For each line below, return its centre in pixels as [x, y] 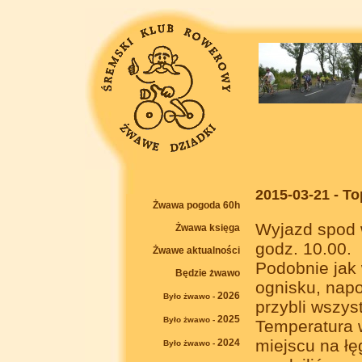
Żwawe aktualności [196, 250]
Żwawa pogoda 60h [196, 205]
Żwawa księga [208, 228]
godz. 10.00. [303, 248]
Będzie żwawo [208, 273]
